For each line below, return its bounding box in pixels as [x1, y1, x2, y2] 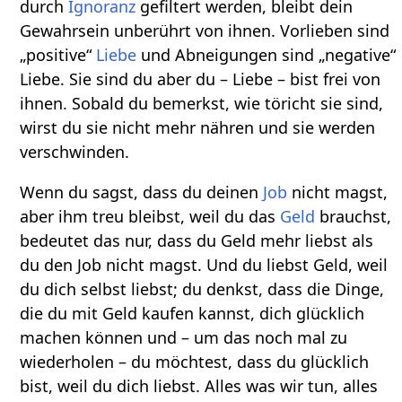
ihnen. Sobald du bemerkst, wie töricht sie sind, [20, 92, 384, 114]
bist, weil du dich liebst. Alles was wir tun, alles [20, 374, 379, 397]
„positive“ [20, 43, 97, 66]
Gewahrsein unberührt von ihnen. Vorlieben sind [20, 19, 390, 41]
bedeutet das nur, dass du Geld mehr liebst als [20, 229, 374, 251]
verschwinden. [20, 140, 130, 162]
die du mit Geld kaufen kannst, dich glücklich [20, 301, 365, 324]
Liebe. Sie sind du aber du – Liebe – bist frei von [20, 67, 381, 90]
